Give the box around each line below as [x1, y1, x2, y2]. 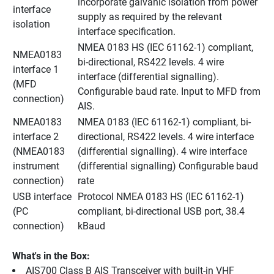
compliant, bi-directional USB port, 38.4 [78, 205, 245, 217]
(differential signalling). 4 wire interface [78, 145, 247, 157]
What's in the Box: [12, 250, 90, 262]
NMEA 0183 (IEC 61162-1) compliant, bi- [78, 116, 251, 128]
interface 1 [13, 63, 59, 75]
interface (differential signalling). [78, 70, 219, 83]
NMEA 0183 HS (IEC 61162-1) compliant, [78, 41, 253, 53]
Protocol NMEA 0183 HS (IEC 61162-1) [78, 190, 244, 202]
